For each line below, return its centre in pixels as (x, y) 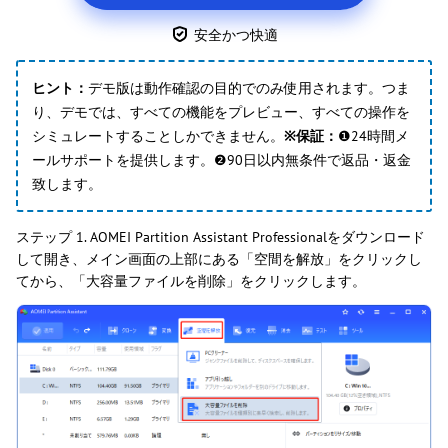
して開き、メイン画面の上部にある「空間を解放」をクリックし (219, 259)
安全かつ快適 (236, 34)
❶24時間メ (373, 136)
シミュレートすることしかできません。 (158, 136)
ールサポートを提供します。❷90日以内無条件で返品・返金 (221, 160)
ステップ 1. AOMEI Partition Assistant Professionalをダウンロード (220, 237)
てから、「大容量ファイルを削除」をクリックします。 (191, 281)
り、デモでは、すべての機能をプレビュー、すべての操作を (221, 112)
